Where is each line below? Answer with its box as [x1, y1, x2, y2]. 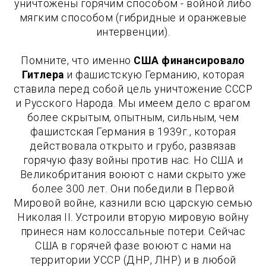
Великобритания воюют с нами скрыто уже [20, 168, 246, 180]
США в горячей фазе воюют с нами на [35, 239, 231, 252]
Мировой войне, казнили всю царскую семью [13, 197, 253, 209]
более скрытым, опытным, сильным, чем [27, 111, 239, 123]
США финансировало [134, 54, 245, 66]
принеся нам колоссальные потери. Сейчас [20, 225, 246, 237]
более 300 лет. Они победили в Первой [32, 182, 234, 195]
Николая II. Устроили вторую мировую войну [17, 211, 249, 223]
